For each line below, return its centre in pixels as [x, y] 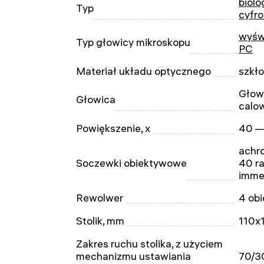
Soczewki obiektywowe [131, 163]
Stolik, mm [100, 221]
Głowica [96, 99]
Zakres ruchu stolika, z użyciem [149, 244]
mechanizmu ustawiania [133, 256]
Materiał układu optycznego [143, 71]
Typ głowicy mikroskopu [133, 42]
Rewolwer [100, 198]
